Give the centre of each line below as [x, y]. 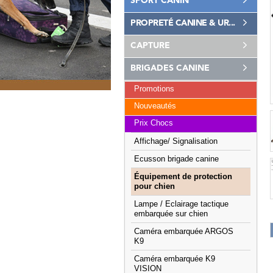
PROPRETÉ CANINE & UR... [183, 23]
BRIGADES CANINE [170, 68]
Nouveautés [155, 106]
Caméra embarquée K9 [175, 259]
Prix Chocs [154, 123]
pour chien [154, 186]
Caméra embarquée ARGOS [184, 232]
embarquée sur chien [171, 214]
